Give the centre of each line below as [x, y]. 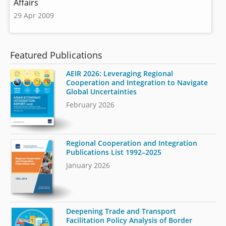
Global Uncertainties [102, 91]
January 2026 [88, 165]
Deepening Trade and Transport [121, 211]
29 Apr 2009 [34, 15]
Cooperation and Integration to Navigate [137, 82]
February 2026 [91, 104]
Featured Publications [56, 55]
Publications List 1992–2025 [114, 152]
